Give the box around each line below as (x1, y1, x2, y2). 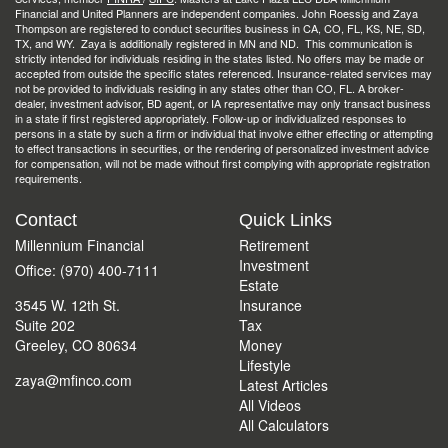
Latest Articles (239, 375, 328, 395)
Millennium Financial (15, 235, 144, 255)
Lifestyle (239, 355, 291, 375)
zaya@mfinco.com (15, 370, 132, 390)
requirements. (15, 170, 82, 186)
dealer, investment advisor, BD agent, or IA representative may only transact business (15, 95, 431, 111)
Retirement (239, 235, 309, 255)
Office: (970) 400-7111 (15, 260, 159, 280)
